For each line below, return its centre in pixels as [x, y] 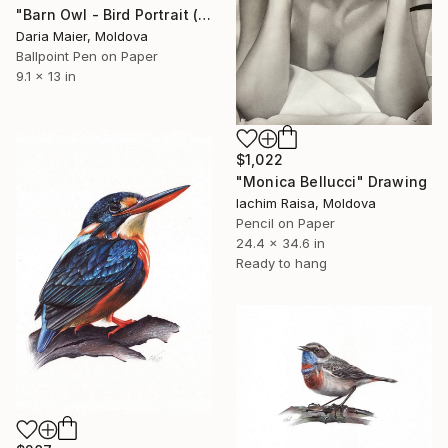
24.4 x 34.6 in [280, 242]
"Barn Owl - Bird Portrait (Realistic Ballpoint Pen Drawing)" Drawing [205, 14]
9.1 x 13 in [46, 75]
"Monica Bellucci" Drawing [331, 181]
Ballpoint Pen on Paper [87, 55]
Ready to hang [281, 262]
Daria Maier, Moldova [82, 35]
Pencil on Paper [285, 222]
